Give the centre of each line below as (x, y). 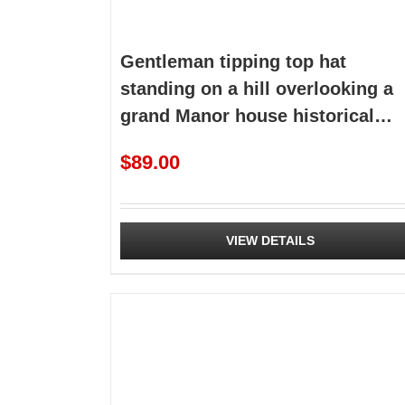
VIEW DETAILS (270, 240)
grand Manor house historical (247, 115)
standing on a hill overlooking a (257, 88)
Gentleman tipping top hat (233, 61)
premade (158, 142)
